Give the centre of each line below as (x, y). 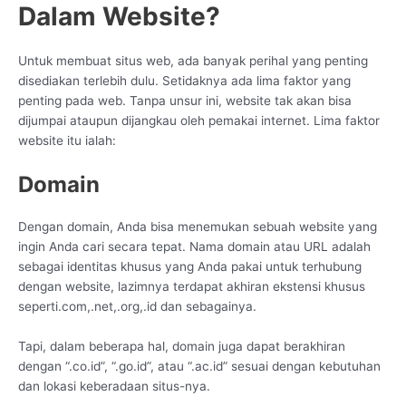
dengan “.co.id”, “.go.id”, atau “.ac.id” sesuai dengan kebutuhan (199, 367)
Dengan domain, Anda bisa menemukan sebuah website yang (198, 227)
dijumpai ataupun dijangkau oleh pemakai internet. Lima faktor (199, 121)
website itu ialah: (67, 141)
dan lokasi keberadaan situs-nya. (114, 387)
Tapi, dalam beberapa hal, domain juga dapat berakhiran (182, 347)
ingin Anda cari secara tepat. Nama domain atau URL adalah (194, 247)
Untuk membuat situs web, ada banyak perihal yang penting (193, 61)
